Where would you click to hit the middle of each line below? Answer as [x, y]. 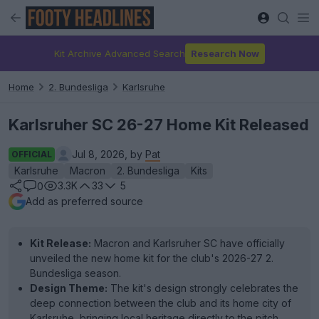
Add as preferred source [84, 201]
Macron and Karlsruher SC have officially [188, 243]
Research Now [225, 53]
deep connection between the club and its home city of [161, 303]
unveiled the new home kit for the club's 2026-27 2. [152, 258]
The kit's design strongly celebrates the [203, 288]
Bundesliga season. [75, 273]
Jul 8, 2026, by [109, 154]
